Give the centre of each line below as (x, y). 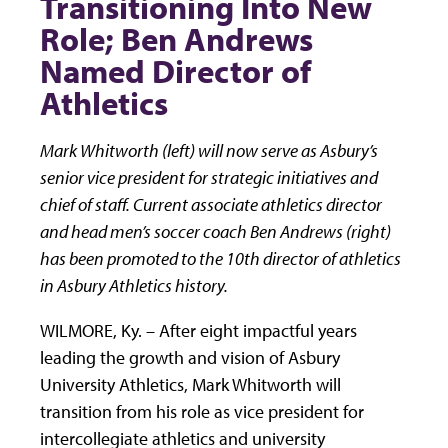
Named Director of (175, 71)
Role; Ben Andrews (176, 39)
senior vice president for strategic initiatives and (209, 178)
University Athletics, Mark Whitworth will (190, 385)
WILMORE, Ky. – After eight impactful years (198, 331)
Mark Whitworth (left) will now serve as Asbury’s (209, 151)
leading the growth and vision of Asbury (190, 358)
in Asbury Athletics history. (134, 286)
